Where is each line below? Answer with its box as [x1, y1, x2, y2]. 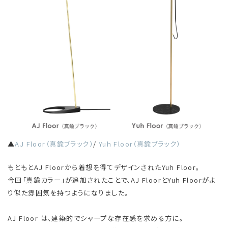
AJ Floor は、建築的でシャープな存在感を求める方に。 [8, 213, 184, 223]
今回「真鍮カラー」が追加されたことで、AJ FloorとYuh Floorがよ [8, 175, 215, 185]
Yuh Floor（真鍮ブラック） [98, 139, 181, 149]
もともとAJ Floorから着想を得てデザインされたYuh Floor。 [8, 162, 200, 173]
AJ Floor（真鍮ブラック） [15, 139, 93, 149]
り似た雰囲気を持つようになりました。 [8, 188, 129, 198]
